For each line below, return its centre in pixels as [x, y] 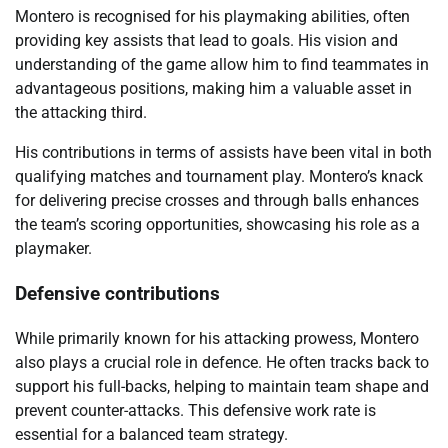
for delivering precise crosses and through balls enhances [217, 201]
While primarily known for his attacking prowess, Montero [217, 338]
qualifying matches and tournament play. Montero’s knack [219, 177]
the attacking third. [81, 113]
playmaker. [53, 249]
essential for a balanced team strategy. [151, 434]
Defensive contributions [117, 293]
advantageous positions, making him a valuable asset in [213, 89]
